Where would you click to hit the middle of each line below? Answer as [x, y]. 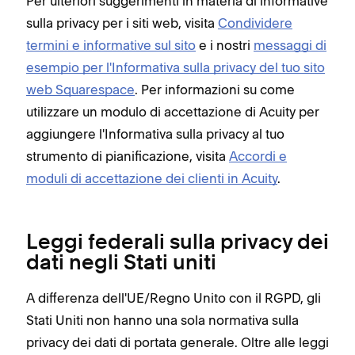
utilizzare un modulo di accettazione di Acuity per [173, 111]
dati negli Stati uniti [121, 263]
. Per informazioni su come [215, 89]
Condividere [255, 23]
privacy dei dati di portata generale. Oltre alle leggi [177, 342]
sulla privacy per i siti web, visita [122, 23]
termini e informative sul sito [111, 45]
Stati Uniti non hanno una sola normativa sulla [162, 320]
